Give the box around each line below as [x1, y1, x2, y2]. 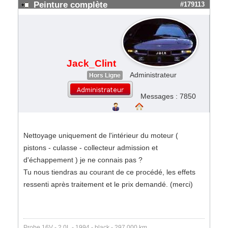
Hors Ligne [89, 72, 121, 79]
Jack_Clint [67, 58, 116, 69]
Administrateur [129, 71, 177, 79]
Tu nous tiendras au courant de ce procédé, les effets [23, 168, 195, 176]
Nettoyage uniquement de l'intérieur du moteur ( [23, 131, 178, 139]
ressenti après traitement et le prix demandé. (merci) [23, 180, 193, 188]
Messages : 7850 [140, 92, 196, 100]
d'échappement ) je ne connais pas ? [23, 156, 142, 164]
